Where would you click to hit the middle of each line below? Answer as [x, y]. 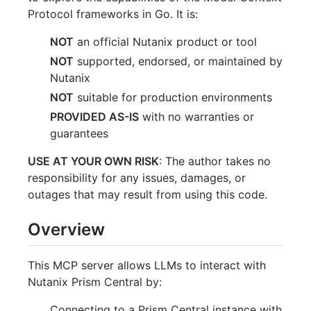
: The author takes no [215, 161]
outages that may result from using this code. [148, 194]
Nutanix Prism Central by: [95, 281]
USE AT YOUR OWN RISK [93, 161]
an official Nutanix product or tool [165, 41]
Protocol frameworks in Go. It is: [113, 14]
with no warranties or [196, 116]
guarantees [79, 133]
